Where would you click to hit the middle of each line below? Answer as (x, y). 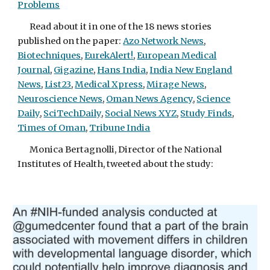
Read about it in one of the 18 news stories (121, 27)
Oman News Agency (150, 99)
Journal (34, 70)
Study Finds (206, 113)
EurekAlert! (109, 55)
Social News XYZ (141, 113)
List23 (58, 84)
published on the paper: (71, 41)
